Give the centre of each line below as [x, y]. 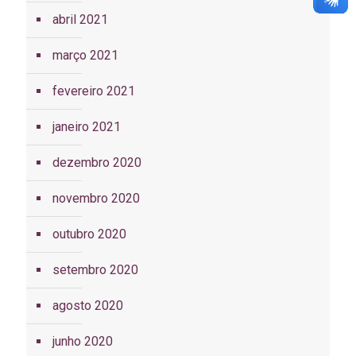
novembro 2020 [96, 199]
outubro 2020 [89, 234]
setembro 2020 [95, 270]
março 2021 [85, 56]
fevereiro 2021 [94, 91]
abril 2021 [80, 20]
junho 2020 [83, 342]
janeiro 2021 [87, 127]
